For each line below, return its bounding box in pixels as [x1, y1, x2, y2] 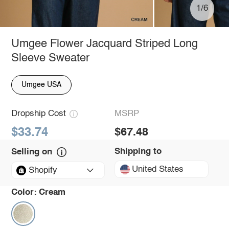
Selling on [11, 147, 52, 156]
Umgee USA [21, 81, 61, 88]
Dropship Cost [11, 109, 66, 119]
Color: [11, 188, 37, 197]
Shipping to [114, 147, 162, 156]
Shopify [28, 166, 57, 175]
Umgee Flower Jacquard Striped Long [11, 38, 198, 50]
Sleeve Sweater [11, 52, 89, 64]
